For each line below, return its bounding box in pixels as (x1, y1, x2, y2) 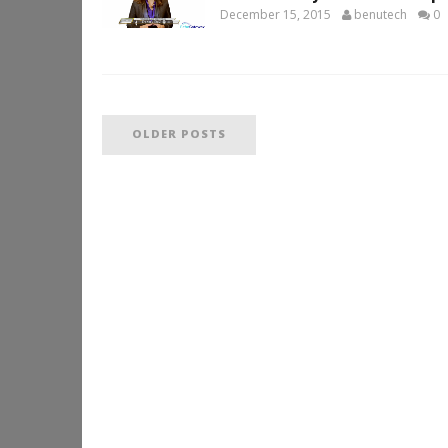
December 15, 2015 (219, 5, 331, 23)
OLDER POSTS (131, 125, 226, 141)
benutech (353, 5, 407, 23)
